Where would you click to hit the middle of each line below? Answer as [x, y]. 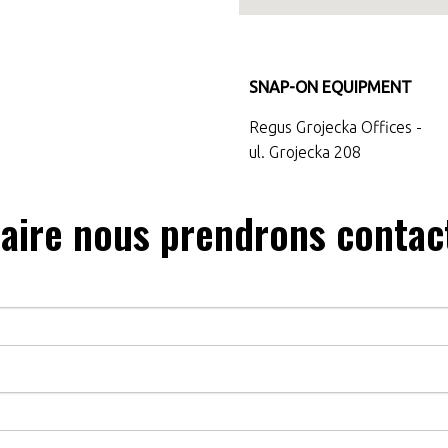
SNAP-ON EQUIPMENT [330, 87]
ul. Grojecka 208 [305, 152]
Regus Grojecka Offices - [335, 127]
